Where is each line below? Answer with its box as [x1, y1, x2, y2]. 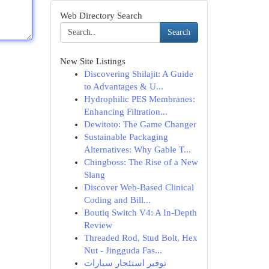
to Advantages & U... [83, 82, 163, 91]
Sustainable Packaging [83, 132, 168, 142]
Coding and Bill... [83, 195, 151, 205]
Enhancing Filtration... [83, 107, 168, 116]
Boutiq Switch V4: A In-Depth [83, 208, 197, 217]
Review [83, 220, 112, 230]
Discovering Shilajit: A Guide [83, 69, 193, 79]
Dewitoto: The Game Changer [83, 119, 196, 129]
